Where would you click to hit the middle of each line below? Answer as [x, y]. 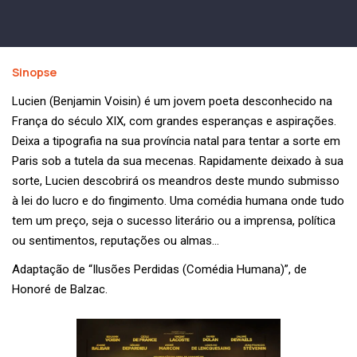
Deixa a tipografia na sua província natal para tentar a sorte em [176, 141]
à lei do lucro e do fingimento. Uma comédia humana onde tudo [178, 201]
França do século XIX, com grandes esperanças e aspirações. [174, 122]
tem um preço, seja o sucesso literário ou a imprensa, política [174, 221]
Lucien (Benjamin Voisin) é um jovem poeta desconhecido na [172, 102]
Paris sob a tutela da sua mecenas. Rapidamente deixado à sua [178, 161]
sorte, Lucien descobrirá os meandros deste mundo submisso [176, 181]
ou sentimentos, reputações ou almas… [116, 241]
